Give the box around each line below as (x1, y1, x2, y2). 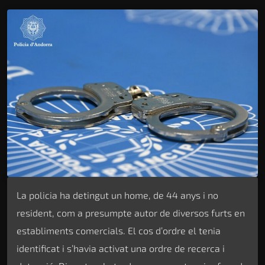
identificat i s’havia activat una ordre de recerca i (17, 242, 225, 254)
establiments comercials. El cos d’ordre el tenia (17, 224, 221, 236)
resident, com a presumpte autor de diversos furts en (17, 206, 245, 218)
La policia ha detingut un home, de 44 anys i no (17, 189, 218, 201)
